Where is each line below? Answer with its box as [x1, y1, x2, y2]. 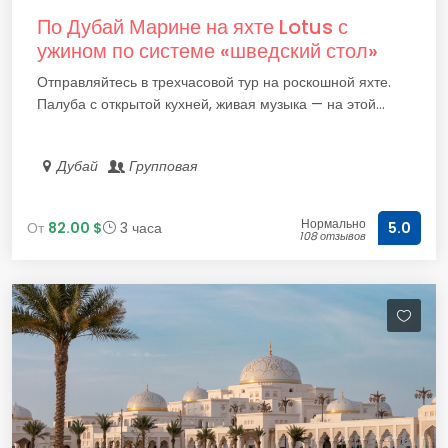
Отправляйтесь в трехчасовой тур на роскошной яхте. [37, 72, 391, 92]
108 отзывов [299, 228, 366, 244]
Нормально [301, 215, 366, 232]
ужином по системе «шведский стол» [37, 37, 378, 65]
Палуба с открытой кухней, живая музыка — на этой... [37, 94, 385, 114]
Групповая [125, 156, 202, 176]
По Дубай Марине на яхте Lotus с [37, 13, 348, 41]
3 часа [116, 217, 162, 238]
